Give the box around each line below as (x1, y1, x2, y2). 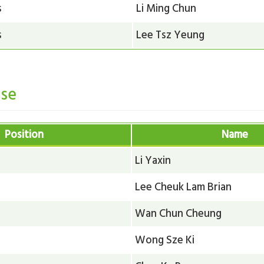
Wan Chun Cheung (135, 204, 222, 222)
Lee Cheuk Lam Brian (135, 177, 232, 196)
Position (4, 125, 44, 143)
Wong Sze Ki (135, 230, 195, 249)
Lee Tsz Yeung (136, 25, 205, 44)
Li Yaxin (135, 151, 171, 169)
